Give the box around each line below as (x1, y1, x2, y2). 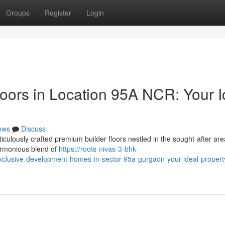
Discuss (21, 124, 46, 134)
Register (45, 8, 71, 18)
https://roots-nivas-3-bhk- (59, 144, 138, 154)
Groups (6, 8, 30, 18)
